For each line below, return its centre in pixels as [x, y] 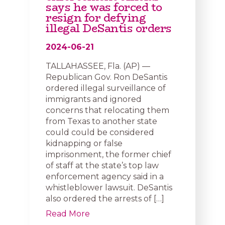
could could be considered [100, 132]
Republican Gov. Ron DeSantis [106, 77]
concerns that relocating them [107, 110]
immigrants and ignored [94, 99]
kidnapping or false [84, 143]
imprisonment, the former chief [108, 154]
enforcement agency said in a [105, 177]
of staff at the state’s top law [102, 165]
